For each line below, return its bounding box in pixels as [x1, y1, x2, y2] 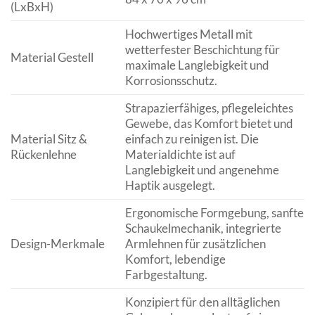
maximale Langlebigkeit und [124, 58, 269, 73]
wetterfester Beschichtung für [124, 42, 280, 58]
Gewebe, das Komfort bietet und [124, 116, 293, 131]
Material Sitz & [11, 131, 87, 147]
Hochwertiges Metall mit [124, 27, 252, 42]
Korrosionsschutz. [124, 73, 217, 89]
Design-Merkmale [11, 236, 105, 252]
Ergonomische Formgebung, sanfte [124, 205, 304, 221]
